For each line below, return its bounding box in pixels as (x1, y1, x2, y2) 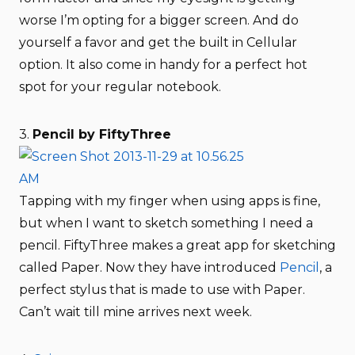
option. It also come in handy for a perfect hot (19, 57, 307, 72)
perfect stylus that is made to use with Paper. (19, 282, 305, 297)
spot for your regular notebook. (19, 79, 221, 94)
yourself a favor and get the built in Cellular (19, 35, 297, 50)
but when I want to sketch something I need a (19, 216, 313, 231)
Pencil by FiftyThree (32, 127, 171, 142)
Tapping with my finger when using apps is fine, (19, 193, 320, 208)
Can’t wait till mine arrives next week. (19, 304, 252, 319)
